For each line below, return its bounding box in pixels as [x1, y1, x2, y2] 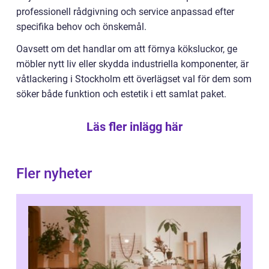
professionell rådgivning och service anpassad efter [16, 6, 234, 18]
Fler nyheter [16, 165, 92, 183]
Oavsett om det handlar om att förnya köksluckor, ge [16, 43, 237, 55]
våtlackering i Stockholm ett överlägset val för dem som [16, 73, 252, 85]
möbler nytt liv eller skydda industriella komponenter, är [16, 58, 249, 70]
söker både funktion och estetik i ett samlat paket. [16, 88, 226, 100]
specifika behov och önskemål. [16, 21, 147, 33]
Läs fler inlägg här [86, 119, 183, 134]
